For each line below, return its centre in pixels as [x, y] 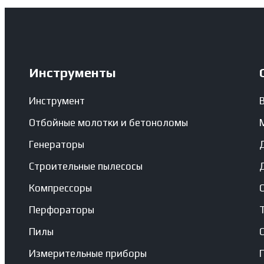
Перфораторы [61, 210]
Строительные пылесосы [85, 166]
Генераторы [56, 145]
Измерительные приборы [88, 254]
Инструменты [72, 73]
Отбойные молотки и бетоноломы [108, 123]
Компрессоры [60, 188]
